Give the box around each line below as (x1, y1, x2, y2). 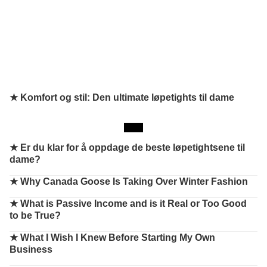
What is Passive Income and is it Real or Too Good (20, 198, 247, 209)
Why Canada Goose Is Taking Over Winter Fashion (20, 176, 248, 187)
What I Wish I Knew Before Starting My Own (20, 232, 215, 243)
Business (10, 244, 52, 254)
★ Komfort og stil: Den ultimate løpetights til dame (10, 92, 234, 103)
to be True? (10, 210, 61, 221)
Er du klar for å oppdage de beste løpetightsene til (20, 142, 245, 153)
